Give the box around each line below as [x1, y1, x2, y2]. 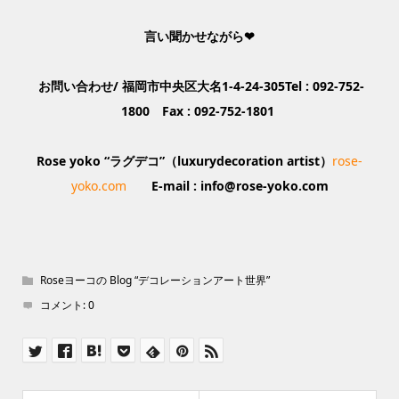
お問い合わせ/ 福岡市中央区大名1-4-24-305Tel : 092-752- [35, 77, 364, 94]
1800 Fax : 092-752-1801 [121, 102, 278, 119]
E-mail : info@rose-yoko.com [126, 177, 329, 194]
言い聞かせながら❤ [144, 28, 255, 45]
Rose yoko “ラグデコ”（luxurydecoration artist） [37, 152, 332, 169]
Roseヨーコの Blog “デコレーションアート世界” [39, 273, 270, 288]
